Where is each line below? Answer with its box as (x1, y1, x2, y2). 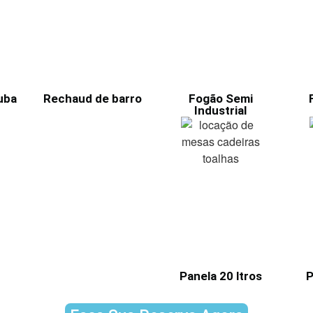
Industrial (194, 103, 247, 117)
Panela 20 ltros (179, 268, 262, 283)
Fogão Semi (188, 91, 253, 105)
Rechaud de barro (43, 91, 142, 105)
